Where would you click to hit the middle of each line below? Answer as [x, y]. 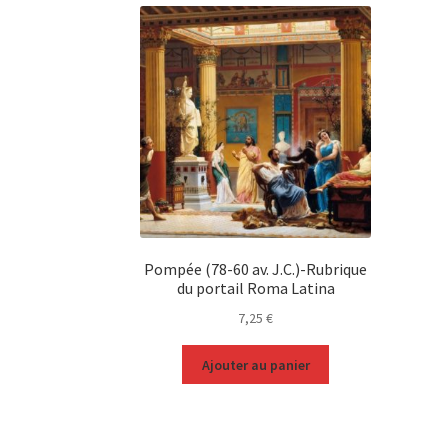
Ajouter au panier [255, 364]
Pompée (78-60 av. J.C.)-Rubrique [256, 269]
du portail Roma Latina [255, 288]
